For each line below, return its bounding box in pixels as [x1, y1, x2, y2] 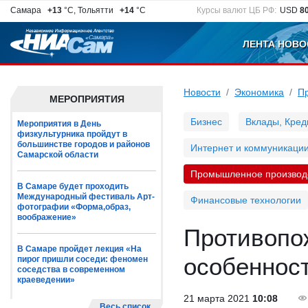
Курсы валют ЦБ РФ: [197, 5, 277, 15]
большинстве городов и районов [17, 140, 150, 149]
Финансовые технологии [190, 195, 301, 206]
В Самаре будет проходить [17, 181, 129, 191]
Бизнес [190, 116, 222, 127]
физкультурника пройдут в [17, 129, 127, 139]
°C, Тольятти [62, 5, 118, 15]
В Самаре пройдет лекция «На [17, 244, 142, 254]
